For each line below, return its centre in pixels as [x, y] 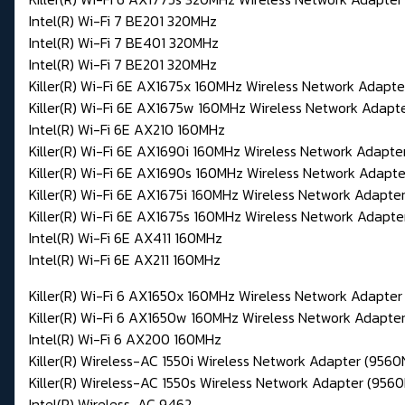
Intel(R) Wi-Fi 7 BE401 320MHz [124, 43]
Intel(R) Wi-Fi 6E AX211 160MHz [125, 260]
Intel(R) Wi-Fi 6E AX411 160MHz [126, 238]
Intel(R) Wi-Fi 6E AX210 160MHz [127, 130]
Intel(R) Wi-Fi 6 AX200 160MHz [125, 339]
